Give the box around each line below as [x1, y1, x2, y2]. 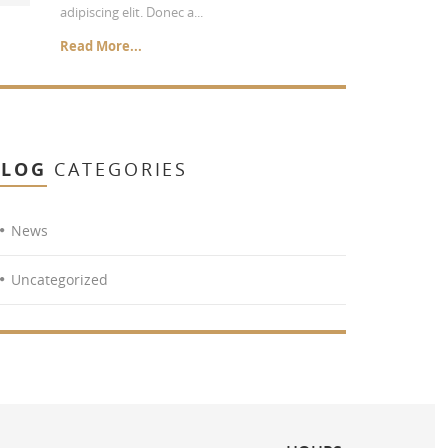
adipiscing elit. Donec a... [60, 3, 203, 21]
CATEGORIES [46, 157, 189, 181]
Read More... [60, 37, 142, 55]
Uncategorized [11, 270, 108, 289]
